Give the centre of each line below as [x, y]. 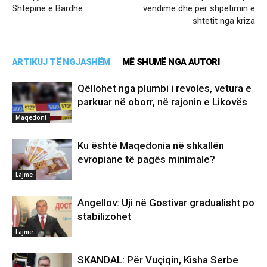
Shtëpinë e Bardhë [47, 9]
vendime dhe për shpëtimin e [199, 9]
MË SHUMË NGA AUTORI [171, 62]
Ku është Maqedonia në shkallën [151, 146]
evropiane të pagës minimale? [146, 159]
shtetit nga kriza [224, 21]
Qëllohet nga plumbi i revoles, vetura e [164, 89]
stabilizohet [104, 217]
